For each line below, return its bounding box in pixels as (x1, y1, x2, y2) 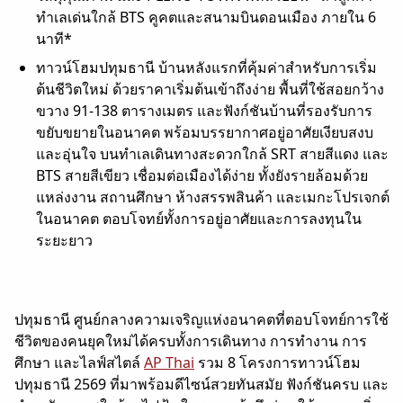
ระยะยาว (36, 229, 93, 250)
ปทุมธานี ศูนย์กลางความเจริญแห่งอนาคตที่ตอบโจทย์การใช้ (14, 309, 389, 329)
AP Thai (144, 352, 194, 372)
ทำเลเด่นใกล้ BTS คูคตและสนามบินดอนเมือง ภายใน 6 (36, 6, 376, 27)
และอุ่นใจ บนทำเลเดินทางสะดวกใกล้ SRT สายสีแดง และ (36, 143, 389, 164)
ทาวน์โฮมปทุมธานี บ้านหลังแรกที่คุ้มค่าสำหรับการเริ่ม (36, 57, 377, 77)
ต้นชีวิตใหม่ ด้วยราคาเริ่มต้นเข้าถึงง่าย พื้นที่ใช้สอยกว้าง (36, 78, 384, 99)
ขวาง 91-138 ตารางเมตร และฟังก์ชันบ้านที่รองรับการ (36, 100, 372, 121)
